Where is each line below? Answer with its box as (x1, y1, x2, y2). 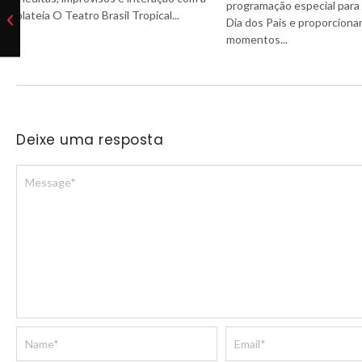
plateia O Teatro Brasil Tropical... (16, 8, 179, 23)
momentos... (226, 32, 288, 46)
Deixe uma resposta (16, 129, 163, 149)
